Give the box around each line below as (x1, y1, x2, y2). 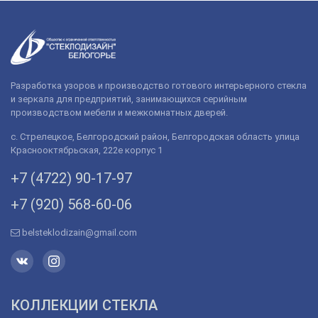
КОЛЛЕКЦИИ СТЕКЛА (11, 296, 158, 314)
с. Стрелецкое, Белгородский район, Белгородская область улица (11, 131, 300, 142)
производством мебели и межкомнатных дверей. (11, 106, 228, 118)
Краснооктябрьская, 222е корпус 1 (11, 144, 163, 155)
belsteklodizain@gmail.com (22, 226, 137, 238)
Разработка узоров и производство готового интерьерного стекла (11, 79, 307, 91)
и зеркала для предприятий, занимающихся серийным (11, 93, 247, 104)
